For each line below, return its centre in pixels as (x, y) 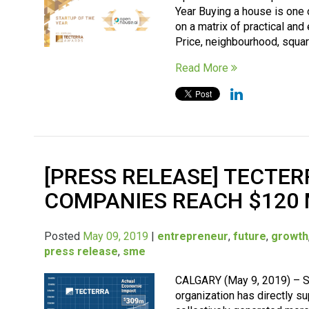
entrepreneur (193, 236)
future (250, 236)
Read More (203, 68)
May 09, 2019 (116, 236)
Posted (64, 236)
